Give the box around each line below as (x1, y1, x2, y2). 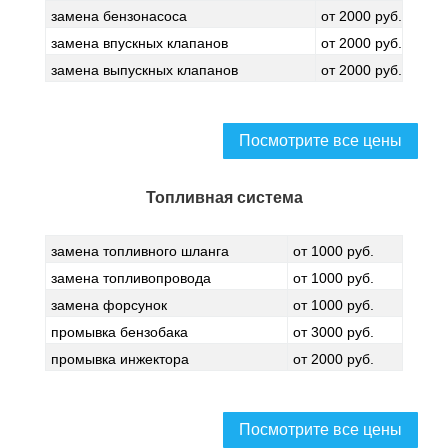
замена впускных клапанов (51, 35, 228, 51)
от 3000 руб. (293, 324, 374, 340)
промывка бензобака (51, 324, 188, 340)
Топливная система (145, 189, 303, 206)
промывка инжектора (51, 351, 189, 367)
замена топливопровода (51, 270, 211, 286)
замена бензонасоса (51, 8, 187, 24)
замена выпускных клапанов (51, 62, 238, 78)
